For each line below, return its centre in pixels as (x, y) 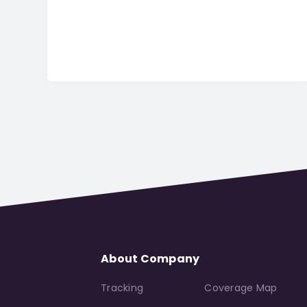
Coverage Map (241, 287)
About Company (150, 258)
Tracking (122, 287)
